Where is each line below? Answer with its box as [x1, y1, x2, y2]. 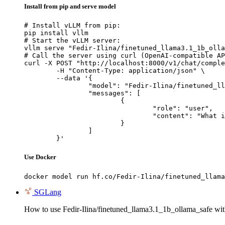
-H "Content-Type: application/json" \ [24, 67, 56, 75]
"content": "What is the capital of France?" [24, 112, 153, 120]
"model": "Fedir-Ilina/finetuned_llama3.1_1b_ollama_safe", [24, 82, 88, 90]
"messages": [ [24, 89, 88, 97]
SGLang [34, 187, 61, 196]
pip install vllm [24, 29, 88, 37]
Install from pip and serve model [24, 3, 116, 11]
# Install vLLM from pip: [24, 22, 121, 30]
